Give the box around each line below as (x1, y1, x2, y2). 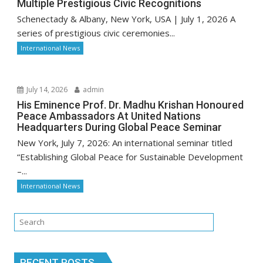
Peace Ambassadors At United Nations (17, 110, 201, 122)
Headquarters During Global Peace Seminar (17, 121, 222, 133)
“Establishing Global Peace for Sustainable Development (17, 151, 244, 163)
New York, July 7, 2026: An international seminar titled (17, 137, 233, 149)
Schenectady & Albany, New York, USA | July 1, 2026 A (17, 13, 236, 25)
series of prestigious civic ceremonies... (17, 27, 176, 39)
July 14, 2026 (25, 85, 68, 95)
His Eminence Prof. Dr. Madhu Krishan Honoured (17, 99, 244, 111)
